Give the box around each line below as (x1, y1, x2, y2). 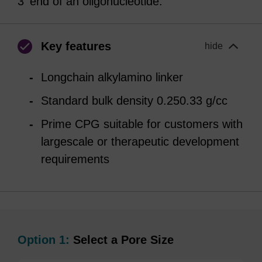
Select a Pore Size (70, 233, 174, 246)
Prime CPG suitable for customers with (41, 118, 243, 130)
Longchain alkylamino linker (41, 71, 183, 84)
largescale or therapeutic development (41, 135, 239, 148)
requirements (41, 153, 109, 166)
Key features (41, 40, 111, 53)
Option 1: (18, 233, 70, 246)
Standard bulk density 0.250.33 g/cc (41, 94, 227, 107)
